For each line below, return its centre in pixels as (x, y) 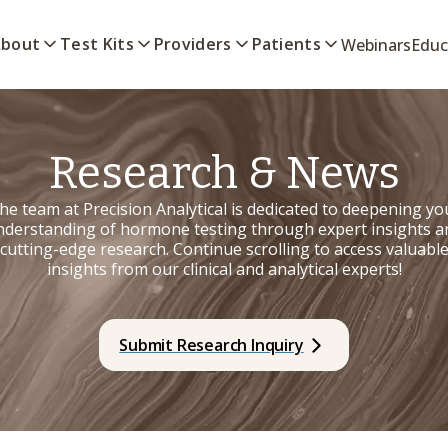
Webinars (376, 44)
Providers (192, 44)
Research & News (224, 173)
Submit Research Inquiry (211, 345)
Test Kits (97, 44)
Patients (286, 44)
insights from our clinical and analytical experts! (224, 269)
